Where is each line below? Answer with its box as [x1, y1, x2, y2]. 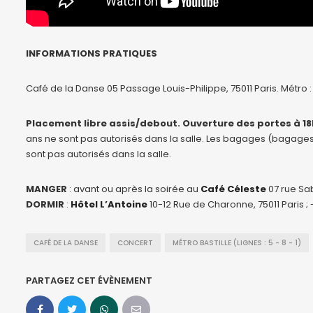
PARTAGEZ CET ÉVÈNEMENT [26, 273, 152, 287]
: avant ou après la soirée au [67, 182, 201, 196]
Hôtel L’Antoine [71, 197, 147, 211]
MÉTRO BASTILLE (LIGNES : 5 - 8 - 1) [173, 238, 301, 247]
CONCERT [117, 238, 153, 247]
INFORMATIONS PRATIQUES [26, 46, 157, 60]
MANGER [26, 182, 67, 196]
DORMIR [26, 197, 64, 211]
